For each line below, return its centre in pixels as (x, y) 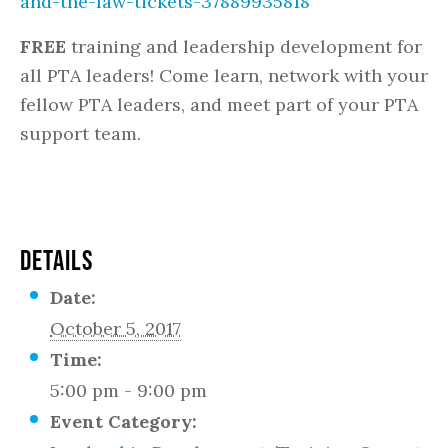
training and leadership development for (244, 46)
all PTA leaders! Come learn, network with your (224, 75)
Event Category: (123, 421)
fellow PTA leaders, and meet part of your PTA (219, 104)
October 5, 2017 (115, 328)
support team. (80, 133)
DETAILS (56, 260)
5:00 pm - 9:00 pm (128, 390)
